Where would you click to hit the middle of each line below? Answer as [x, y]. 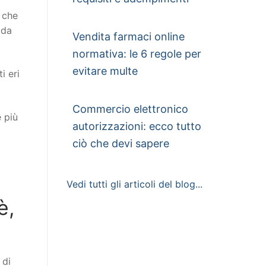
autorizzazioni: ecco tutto [137, 126]
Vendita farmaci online [129, 36]
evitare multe [105, 71]
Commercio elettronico [130, 109]
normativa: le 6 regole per [137, 53]
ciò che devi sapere [121, 143]
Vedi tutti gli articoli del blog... [134, 184]
